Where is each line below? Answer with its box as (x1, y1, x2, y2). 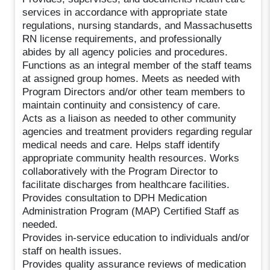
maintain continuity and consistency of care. (22, 99, 221, 111)
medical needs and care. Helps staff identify (22, 139, 221, 151)
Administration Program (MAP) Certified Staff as (22, 205, 240, 217)
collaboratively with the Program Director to (22, 165, 218, 177)
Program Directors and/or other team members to (22, 86, 245, 98)
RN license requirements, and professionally (22, 33, 222, 45)
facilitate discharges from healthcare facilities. (22, 178, 230, 190)
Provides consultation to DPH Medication (22, 192, 207, 204)
